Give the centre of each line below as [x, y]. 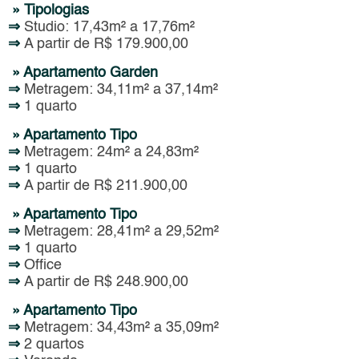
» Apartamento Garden [85, 73]
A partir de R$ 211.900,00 [106, 186]
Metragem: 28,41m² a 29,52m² [123, 231]
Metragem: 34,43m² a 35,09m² [123, 327]
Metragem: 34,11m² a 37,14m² [121, 90]
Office [43, 265]
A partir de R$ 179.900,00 [112, 44]
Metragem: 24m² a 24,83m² [113, 152]
